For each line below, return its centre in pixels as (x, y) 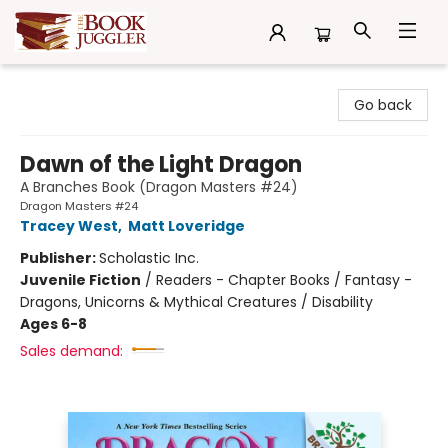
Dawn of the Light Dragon (161, 164)
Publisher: (59, 258)
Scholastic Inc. (149, 258)
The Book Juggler (74, 83)
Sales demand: (71, 351)
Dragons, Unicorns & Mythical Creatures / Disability (196, 302)
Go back (383, 105)
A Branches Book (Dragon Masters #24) (159, 187)
